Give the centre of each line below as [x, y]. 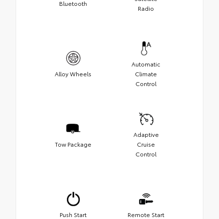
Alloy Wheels [73, 73]
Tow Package [73, 144]
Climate [146, 73]
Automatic [146, 64]
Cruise [146, 144]
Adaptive [146, 134]
